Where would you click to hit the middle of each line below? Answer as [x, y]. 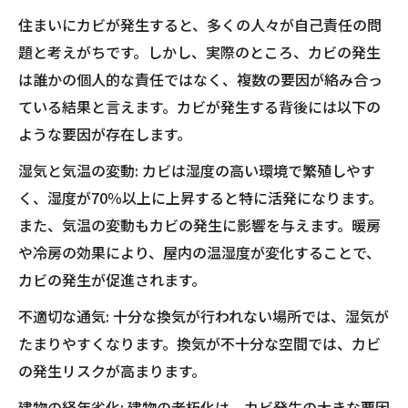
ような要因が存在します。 [105, 134]
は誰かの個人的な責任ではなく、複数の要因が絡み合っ [200, 79]
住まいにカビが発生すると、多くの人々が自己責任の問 [200, 25]
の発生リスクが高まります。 [112, 371]
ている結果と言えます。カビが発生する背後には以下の [199, 107]
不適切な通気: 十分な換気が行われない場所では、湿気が [204, 316]
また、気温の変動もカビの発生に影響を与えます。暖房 [199, 225]
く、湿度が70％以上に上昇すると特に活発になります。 [200, 198]
